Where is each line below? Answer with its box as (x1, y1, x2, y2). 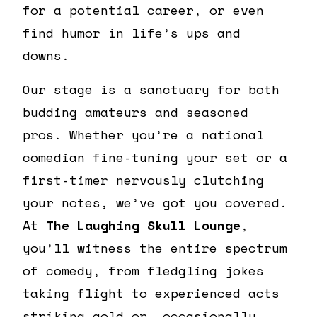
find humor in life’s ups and (23, 23, 241, 42)
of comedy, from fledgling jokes (23, 260, 264, 279)
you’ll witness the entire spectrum (23, 238, 287, 257)
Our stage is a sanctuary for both (23, 79, 279, 98)
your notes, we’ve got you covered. (23, 192, 287, 212)
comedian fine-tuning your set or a (23, 147, 287, 166)
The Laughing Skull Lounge (46, 215, 241, 234)
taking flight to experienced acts (23, 283, 279, 302)
